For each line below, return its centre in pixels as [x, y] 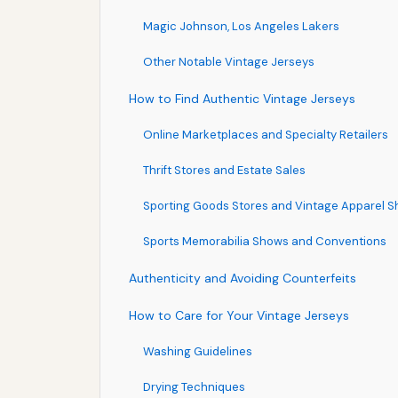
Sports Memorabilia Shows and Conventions [265, 241]
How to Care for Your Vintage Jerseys [239, 315]
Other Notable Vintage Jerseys [229, 61]
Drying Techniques [194, 386]
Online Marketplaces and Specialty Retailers [266, 134]
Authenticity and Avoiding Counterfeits [243, 278]
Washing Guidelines [198, 351]
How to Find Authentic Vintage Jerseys [242, 98]
